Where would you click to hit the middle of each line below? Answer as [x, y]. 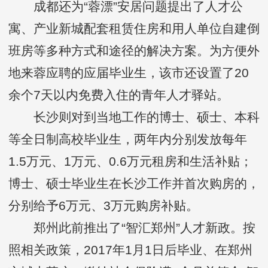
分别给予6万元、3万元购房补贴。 [103, 206]
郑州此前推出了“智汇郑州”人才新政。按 [132, 228]
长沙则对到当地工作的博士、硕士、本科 [134, 117]
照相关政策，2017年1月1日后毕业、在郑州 [130, 250]
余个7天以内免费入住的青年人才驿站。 [119, 95]
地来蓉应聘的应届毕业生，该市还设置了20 [129, 73]
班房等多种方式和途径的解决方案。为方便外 [134, 51]
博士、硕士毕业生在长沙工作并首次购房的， [134, 184]
